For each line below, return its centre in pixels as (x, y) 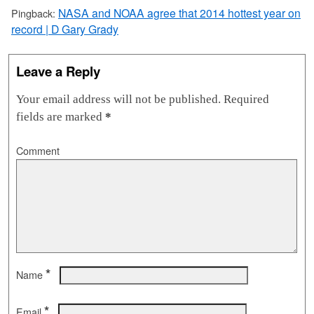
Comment (38, 151)
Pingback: (35, 14)
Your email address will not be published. (118, 100)
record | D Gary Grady (65, 29)
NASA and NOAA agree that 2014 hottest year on (179, 13)
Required (245, 100)
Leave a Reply (58, 71)
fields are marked (61, 117)
